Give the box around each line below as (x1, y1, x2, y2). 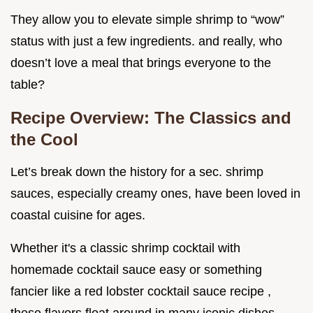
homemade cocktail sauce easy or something (10, 262, 262, 277)
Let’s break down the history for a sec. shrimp (10, 164, 263, 179)
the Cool (10, 129, 78, 149)
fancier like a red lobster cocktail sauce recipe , (10, 284, 271, 298)
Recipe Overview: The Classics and (10, 108, 291, 127)
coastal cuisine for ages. (10, 208, 145, 222)
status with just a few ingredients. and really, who (10, 34, 282, 48)
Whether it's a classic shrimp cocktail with (10, 240, 240, 255)
